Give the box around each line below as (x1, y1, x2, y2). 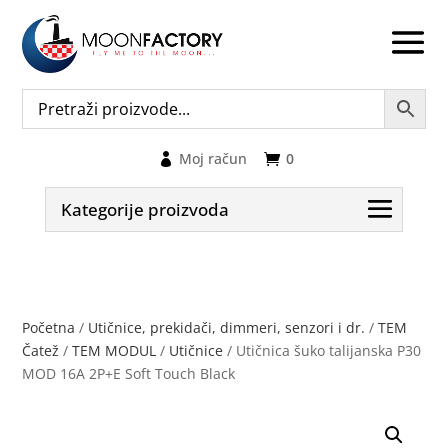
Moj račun (178, 148, 247, 168)
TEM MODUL (72, 340, 157, 360)
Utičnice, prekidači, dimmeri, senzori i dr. (88, 317, 366, 337)
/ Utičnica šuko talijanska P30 (223, 340, 422, 360)
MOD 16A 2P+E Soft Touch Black (22, 363, 236, 383)
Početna (22, 317, 76, 337)
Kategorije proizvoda (60, 197, 229, 221)
